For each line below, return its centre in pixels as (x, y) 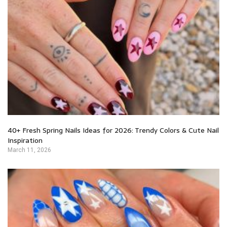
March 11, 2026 (29, 150)
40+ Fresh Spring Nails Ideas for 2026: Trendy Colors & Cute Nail (113, 130)
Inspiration (25, 141)
